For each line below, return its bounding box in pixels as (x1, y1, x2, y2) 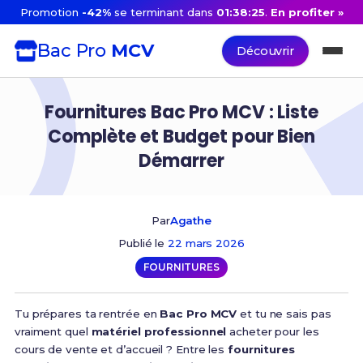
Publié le (118, 237, 169, 250)
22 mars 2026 (168, 237, 245, 250)
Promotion (19, 6, 78, 19)
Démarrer (139, 147, 224, 173)
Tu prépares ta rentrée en (14, 307, 160, 320)
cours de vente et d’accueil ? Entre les (14, 343, 228, 356)
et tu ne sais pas (237, 307, 331, 320)
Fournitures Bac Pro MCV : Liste (45, 99, 318, 125)
